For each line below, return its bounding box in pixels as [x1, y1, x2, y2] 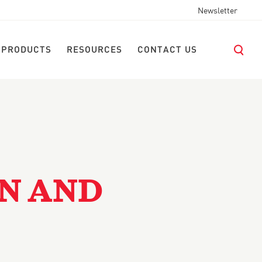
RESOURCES [67, 46, 122, 54]
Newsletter [198, 7, 237, 15]
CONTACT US [137, 46, 197, 54]
